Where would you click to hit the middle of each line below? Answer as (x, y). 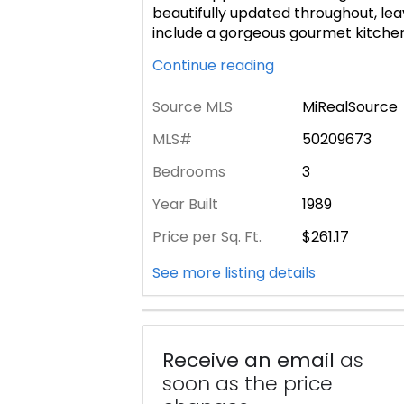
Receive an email (248, 360)
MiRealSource (349, 107)
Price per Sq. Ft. (207, 237)
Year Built (185, 204)
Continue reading (215, 65)
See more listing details (238, 272)
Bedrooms (189, 172)
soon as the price (248, 383)
